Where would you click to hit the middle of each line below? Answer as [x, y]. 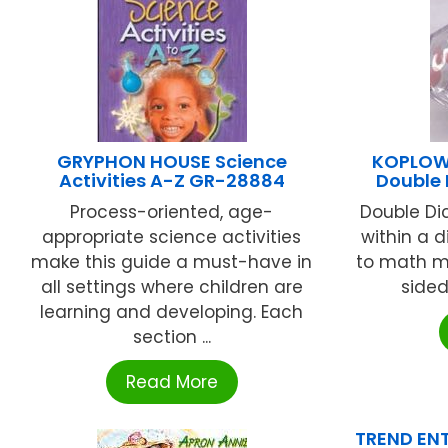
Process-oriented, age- [172, 211]
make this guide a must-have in [172, 261]
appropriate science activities [172, 236]
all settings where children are [171, 286]
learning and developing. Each [172, 311]
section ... [171, 336]
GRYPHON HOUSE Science [171, 161]
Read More [171, 381]
